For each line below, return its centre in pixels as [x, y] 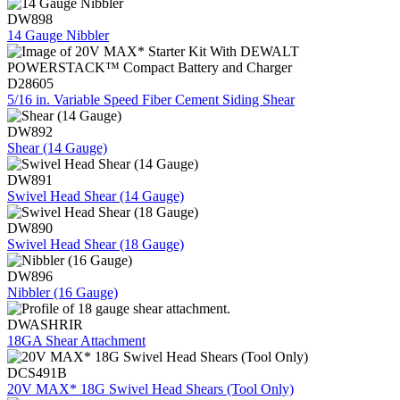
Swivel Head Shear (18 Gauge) [96, 245]
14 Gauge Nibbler [58, 36]
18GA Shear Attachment [76, 341]
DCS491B [37, 373]
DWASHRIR [45, 325]
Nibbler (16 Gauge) [62, 293]
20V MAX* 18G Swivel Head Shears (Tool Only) [150, 389]
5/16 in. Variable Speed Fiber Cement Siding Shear [151, 100]
